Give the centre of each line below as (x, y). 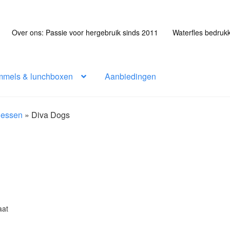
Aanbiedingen (131, 76)
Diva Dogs (51, 115)
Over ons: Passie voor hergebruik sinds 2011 (85, 32)
